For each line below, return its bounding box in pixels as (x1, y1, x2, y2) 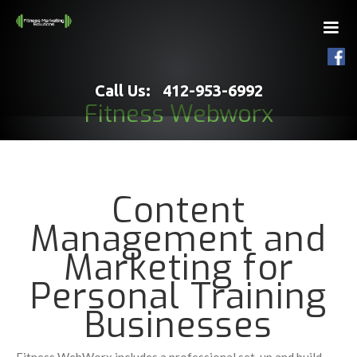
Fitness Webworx (84, 98, 273, 130)
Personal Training (30, 273, 327, 320)
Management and (30, 216, 327, 262)
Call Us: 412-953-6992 (94, 81, 263, 100)
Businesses (84, 302, 273, 348)
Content (112, 187, 245, 233)
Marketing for (63, 245, 294, 291)
